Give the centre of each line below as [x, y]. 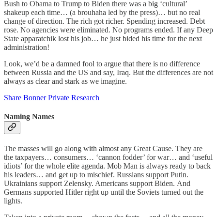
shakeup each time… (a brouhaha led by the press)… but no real [102, 12]
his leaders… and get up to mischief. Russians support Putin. [96, 175]
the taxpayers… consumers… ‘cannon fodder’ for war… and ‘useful [108, 157]
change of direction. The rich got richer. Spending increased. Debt [104, 21]
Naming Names [29, 117]
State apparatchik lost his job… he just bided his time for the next [103, 38]
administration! [27, 47]
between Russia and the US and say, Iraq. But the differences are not [108, 72]
